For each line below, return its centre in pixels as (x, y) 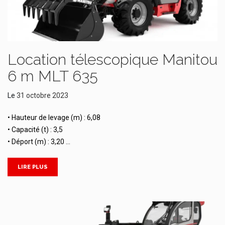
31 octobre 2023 (42, 96)
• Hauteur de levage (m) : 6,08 (54, 118)
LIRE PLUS (33, 167)
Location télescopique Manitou (113, 60)
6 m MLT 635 (53, 76)
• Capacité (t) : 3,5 (35, 130)
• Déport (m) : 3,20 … (39, 142)
